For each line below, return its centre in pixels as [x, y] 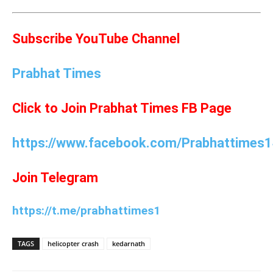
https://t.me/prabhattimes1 [86, 211]
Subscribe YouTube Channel [96, 39]
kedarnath [129, 244]
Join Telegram [55, 178]
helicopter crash [73, 244]
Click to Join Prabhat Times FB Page [122, 108]
